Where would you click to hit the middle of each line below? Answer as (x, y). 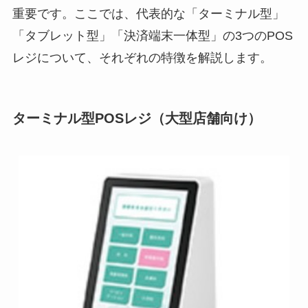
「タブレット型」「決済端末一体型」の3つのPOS (152, 36)
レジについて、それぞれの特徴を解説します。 (142, 58)
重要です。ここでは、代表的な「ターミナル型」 (148, 14)
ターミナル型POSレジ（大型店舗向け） (136, 119)
